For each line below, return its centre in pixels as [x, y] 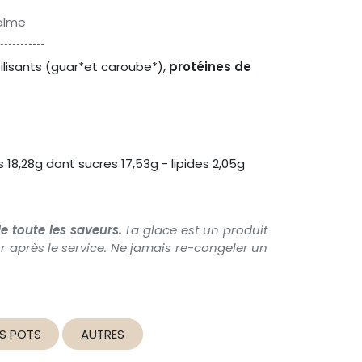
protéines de [210, 67]
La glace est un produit [197, 230]
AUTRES [102, 334]
